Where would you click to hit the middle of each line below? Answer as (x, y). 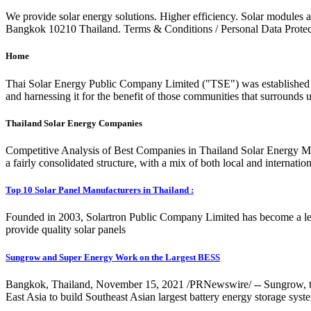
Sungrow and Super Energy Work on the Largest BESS (113, 257)
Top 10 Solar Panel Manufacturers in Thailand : (100, 190)
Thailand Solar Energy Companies (74, 123)
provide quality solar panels (66, 230)
